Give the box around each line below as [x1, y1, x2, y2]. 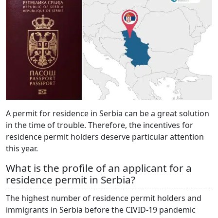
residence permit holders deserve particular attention [6, 131, 204, 143]
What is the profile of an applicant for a [6, 161, 192, 175]
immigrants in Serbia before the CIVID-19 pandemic [6, 204, 196, 216]
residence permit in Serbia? [6, 173, 138, 187]
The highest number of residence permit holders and [6, 193, 201, 204]
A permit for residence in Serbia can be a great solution [6, 108, 209, 119]
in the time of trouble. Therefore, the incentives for [6, 120, 193, 131]
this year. [6, 143, 40, 154]
